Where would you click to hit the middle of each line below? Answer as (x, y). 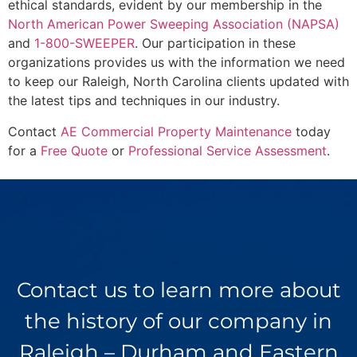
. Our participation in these (215, 43)
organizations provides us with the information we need (177, 63)
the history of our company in (178, 322)
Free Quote (74, 150)
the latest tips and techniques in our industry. (144, 101)
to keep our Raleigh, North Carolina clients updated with (178, 82)
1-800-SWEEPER (84, 43)
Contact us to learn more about (178, 290)
